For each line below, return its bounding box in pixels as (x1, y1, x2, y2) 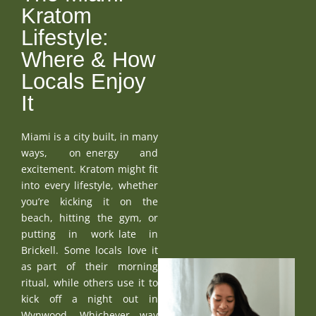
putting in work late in (21, 226, 158, 241)
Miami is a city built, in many (21, 129, 158, 143)
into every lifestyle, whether (21, 178, 158, 192)
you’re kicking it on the (21, 194, 158, 208)
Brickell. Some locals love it (21, 243, 158, 257)
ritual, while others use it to (21, 275, 158, 289)
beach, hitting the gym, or (21, 210, 158, 224)
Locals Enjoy (21, 68, 146, 94)
